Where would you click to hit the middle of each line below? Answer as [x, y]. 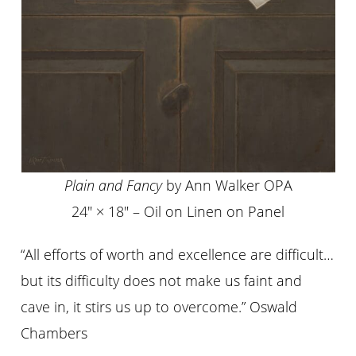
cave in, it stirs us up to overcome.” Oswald [159, 307]
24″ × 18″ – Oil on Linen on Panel [178, 211]
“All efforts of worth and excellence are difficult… [178, 255]
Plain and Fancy [113, 185]
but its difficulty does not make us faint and [162, 281]
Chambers [54, 333]
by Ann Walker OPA [227, 185]
